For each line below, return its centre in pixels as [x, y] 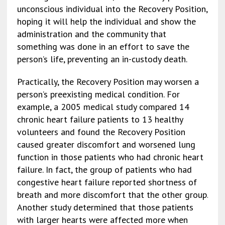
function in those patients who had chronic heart [110, 157]
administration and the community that [91, 34]
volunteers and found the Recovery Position [101, 132]
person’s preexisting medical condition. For [98, 94]
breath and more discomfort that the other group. [112, 194]
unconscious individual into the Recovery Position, [112, 9]
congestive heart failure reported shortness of [107, 182]
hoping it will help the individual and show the [106, 21]
